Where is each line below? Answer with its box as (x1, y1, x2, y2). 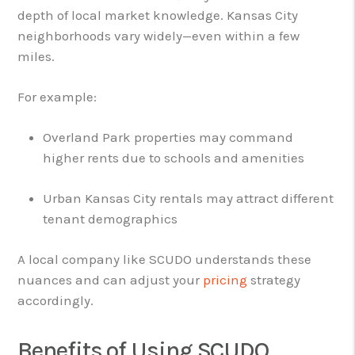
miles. (17, 48, 55, 64)
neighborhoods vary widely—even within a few (17, 27, 300, 44)
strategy (247, 271, 301, 288)
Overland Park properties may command (43, 128, 294, 145)
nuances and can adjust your (17, 271, 204, 288)
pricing (203, 271, 248, 288)
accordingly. (17, 292, 94, 308)
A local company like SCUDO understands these (17, 250, 312, 267)
